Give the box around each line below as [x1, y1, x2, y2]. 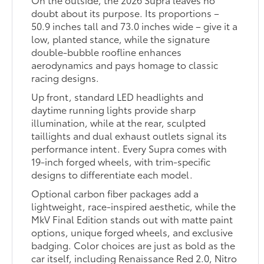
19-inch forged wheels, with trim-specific [31, 154, 211, 169]
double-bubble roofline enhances [31, 45, 182, 59]
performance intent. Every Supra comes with [31, 141, 227, 156]
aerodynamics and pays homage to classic [31, 58, 219, 72]
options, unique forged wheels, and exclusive [31, 225, 233, 239]
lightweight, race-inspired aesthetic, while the [31, 199, 236, 213]
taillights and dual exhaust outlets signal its [31, 128, 227, 143]
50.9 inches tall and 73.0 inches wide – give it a [31, 19, 238, 33]
